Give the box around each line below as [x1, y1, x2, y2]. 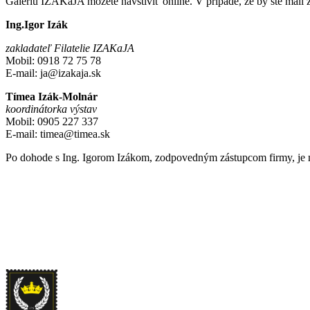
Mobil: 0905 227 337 [6, 115, 98, 127]
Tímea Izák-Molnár [6, 90, 98, 102]
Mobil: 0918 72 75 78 [6, 54, 101, 66]
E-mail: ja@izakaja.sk [6, 66, 101, 79]
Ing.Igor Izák [6, 18, 68, 30]
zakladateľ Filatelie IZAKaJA [6, 42, 134, 54]
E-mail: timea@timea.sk [6, 127, 110, 140]
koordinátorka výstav [6, 102, 97, 115]
